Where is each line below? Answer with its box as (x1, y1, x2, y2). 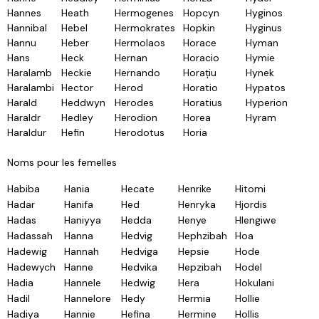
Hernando (115, 66, 160, 79)
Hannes (7, 6, 41, 19)
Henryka (178, 198, 216, 211)
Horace (183, 36, 216, 49)
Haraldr (7, 111, 41, 124)
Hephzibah (178, 229, 227, 242)
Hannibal (7, 21, 47, 34)
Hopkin (183, 21, 215, 34)
